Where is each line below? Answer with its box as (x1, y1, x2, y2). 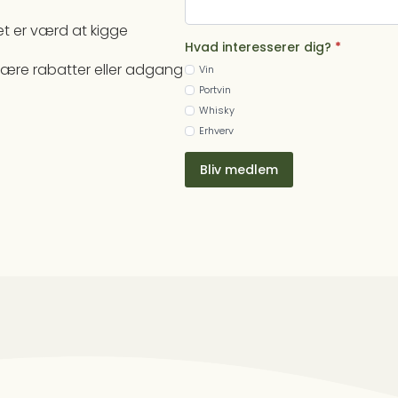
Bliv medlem (200, 160, 278, 179)
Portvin (199, 82, 231, 97)
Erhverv (199, 123, 234, 138)
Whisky (199, 102, 235, 117)
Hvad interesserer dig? (185, 37, 331, 56)
